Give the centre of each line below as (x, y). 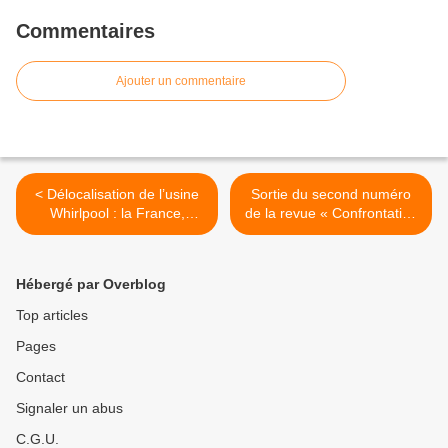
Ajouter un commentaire (181, 81)
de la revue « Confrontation (331, 213)
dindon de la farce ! (117, 232)
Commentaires (85, 31)
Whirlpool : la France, (117, 213)
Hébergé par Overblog (91, 284)
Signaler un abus (69, 408)
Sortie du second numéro (331, 194)
